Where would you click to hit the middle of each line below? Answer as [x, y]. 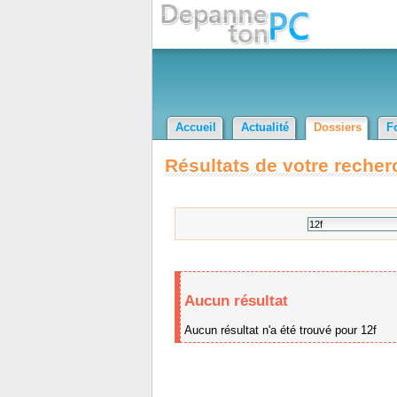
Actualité [265, 127]
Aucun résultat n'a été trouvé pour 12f [281, 330]
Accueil [196, 127]
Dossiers [338, 127]
